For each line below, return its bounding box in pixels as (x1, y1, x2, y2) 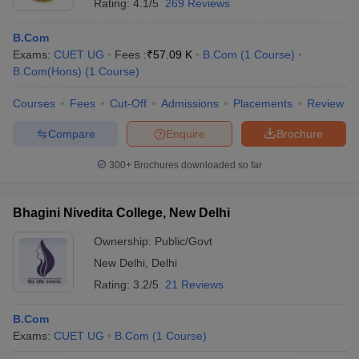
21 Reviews (165, 278, 224, 291)
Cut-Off (110, 97, 147, 110)
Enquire (166, 127, 205, 140)
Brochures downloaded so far (131, 159, 262, 171)
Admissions (161, 97, 219, 110)
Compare (47, 127, 95, 140)
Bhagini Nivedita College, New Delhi (13, 206, 230, 220)
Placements (233, 97, 292, 110)
